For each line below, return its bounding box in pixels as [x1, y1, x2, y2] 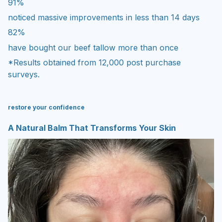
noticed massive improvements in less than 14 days [8, 12, 200, 22]
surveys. [8, 69, 40, 80]
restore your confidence [8, 103, 85, 111]
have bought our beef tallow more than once [8, 42, 178, 53]
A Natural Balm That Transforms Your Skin [8, 122, 176, 133]
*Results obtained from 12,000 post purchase [8, 57, 181, 68]
